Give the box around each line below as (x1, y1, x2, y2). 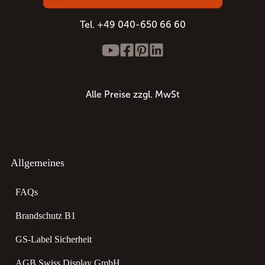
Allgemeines (11, 156, 64, 169)
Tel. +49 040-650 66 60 (79, 18, 186, 30)
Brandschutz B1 (15, 211, 76, 221)
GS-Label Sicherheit (15, 234, 92, 245)
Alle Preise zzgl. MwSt (85, 88, 180, 100)
